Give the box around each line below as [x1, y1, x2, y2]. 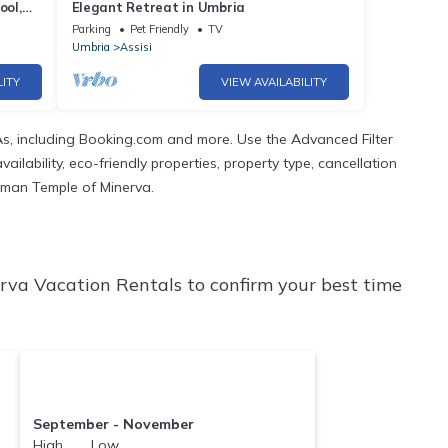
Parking [71, 22, 111, 36]
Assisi [119, 40, 152, 54]
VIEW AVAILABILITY [221, 75, 327, 89]
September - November [32, 414, 194, 433]
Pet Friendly [129, 22, 189, 36]
